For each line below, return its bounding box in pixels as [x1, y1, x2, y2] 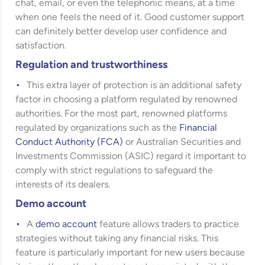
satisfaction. [15, 41, 67, 51]
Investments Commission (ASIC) [15, 151, 154, 161]
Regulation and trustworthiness [15, 59, 168, 71]
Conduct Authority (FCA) [15, 137, 124, 147]
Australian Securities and [136, 137, 241, 147]
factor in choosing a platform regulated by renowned [15, 95, 238, 105]
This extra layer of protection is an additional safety [27, 80, 242, 91]
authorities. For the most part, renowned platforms [15, 109, 228, 119]
